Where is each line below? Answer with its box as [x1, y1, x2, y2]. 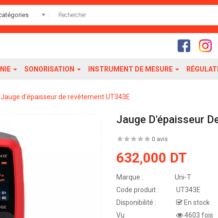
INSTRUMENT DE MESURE [88, 65, 174, 73]
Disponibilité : [116, 199, 156, 206]
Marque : [116, 173, 143, 181]
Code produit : [116, 186, 159, 194]
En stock [182, 199, 210, 206]
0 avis [152, 136, 168, 143]
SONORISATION [24, 65, 76, 73]
